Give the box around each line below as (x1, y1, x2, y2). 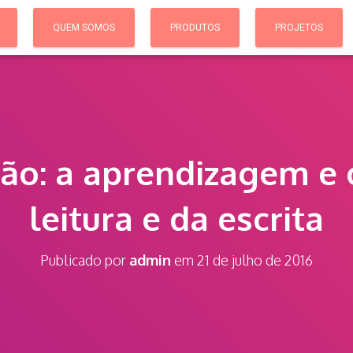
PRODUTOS (170, 22, 220, 33)
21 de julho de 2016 (197, 251, 313, 269)
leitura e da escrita (29, 197, 324, 239)
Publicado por (40, 251, 129, 269)
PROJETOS (275, 22, 323, 33)
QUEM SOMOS (53, 22, 115, 33)
